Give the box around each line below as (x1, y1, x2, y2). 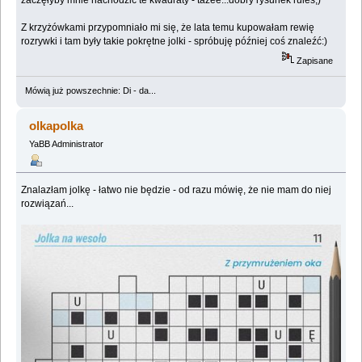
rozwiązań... (21, 197, 74, 209)
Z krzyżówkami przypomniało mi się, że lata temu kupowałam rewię (21, 22, 315, 34)
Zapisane (294, 56, 334, 66)
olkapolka (29, 119, 84, 133)
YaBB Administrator (28, 139, 103, 149)
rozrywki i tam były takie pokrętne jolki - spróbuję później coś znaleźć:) (21, 36, 328, 48)
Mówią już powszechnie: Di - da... (24, 86, 156, 96)
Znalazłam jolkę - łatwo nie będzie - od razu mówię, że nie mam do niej (21, 183, 332, 196)
